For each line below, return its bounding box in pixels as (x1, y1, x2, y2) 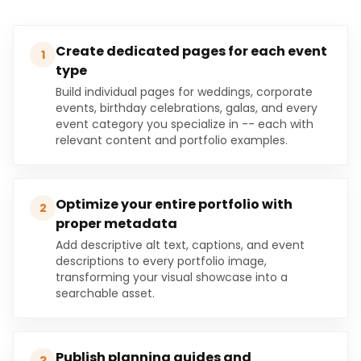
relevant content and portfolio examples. (56, 132, 288, 148)
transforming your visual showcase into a (56, 269, 288, 285)
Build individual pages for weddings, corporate (56, 84, 313, 100)
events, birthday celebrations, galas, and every (56, 100, 317, 116)
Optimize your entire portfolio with (56, 195, 293, 214)
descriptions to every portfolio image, (56, 253, 267, 269)
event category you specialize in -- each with (56, 116, 313, 132)
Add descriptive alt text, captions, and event (56, 237, 305, 253)
